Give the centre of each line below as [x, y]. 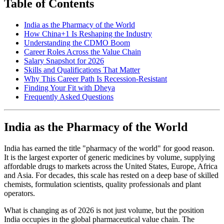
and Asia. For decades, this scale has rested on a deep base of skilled [111, 175]
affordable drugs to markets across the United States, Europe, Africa [111, 166]
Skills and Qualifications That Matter [82, 70]
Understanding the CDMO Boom [77, 43]
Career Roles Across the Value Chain [82, 52]
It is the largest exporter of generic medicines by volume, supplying [109, 157]
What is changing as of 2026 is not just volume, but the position [104, 210]
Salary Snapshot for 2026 [64, 61]
